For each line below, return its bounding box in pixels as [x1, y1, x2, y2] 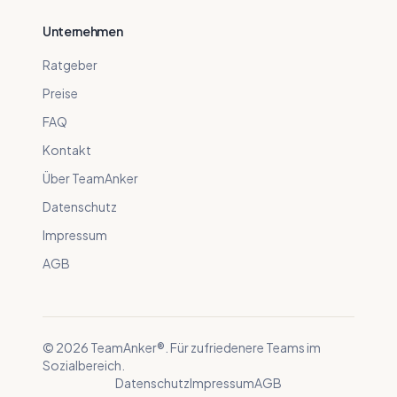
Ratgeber [43, 57, 97, 73]
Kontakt [43, 142, 91, 158]
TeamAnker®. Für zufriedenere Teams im [89, 339, 321, 355]
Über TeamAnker [43, 170, 138, 186]
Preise [43, 85, 78, 101]
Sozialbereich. [43, 357, 125, 373]
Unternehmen [43, 23, 123, 39]
